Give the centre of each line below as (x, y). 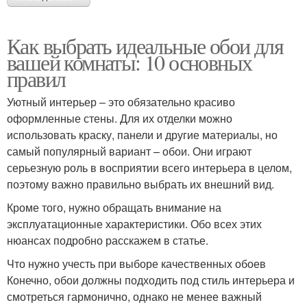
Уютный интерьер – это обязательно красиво (121, 102)
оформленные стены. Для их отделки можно (120, 119)
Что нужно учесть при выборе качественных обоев (136, 264)
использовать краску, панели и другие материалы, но (142, 135)
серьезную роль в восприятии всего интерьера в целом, (149, 168)
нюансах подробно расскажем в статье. (108, 241)
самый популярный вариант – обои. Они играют (129, 151)
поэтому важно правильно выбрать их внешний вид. (140, 184)
